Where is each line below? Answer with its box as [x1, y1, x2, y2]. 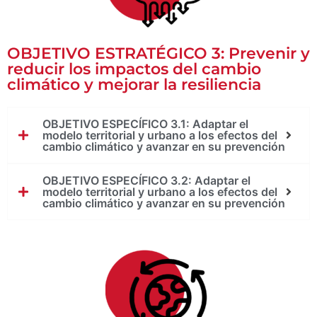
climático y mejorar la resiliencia [7, 75, 261, 95]
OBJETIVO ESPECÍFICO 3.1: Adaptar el [42, 117, 248, 132]
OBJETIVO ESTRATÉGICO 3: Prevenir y [7, 44, 310, 64]
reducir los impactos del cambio [7, 59, 261, 79]
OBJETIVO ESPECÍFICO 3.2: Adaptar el [42, 173, 250, 188]
